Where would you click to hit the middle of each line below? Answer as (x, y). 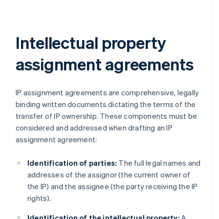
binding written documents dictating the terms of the (106, 104)
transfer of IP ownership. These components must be (107, 116)
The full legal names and (159, 163)
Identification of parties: (72, 163)
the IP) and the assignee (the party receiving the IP (113, 186)
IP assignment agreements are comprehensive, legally (108, 93)
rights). (39, 198)
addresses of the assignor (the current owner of (109, 175)
